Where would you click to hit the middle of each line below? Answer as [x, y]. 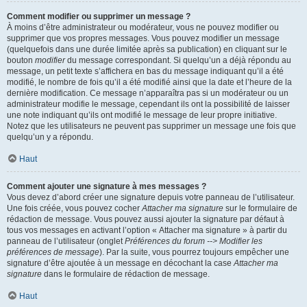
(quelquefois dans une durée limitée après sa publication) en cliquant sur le [147, 49]
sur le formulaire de [260, 208]
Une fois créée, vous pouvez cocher [74, 208]
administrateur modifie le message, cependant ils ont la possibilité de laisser [148, 104]
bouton [21, 60]
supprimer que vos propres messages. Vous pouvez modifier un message [143, 38]
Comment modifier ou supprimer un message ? [99, 16]
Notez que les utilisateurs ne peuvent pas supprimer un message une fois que [151, 126]
